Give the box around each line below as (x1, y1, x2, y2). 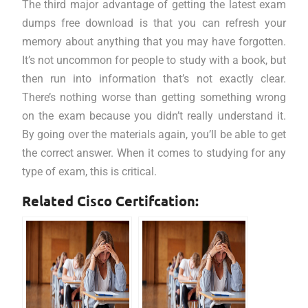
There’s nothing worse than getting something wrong (21, 91, 287, 104)
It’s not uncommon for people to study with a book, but (21, 54, 287, 67)
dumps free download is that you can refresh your (21, 16, 287, 30)
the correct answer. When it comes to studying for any (21, 146, 287, 159)
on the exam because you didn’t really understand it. (21, 109, 287, 122)
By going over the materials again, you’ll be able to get (21, 128, 287, 141)
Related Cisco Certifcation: (21, 192, 199, 210)
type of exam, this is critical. (21, 165, 157, 178)
